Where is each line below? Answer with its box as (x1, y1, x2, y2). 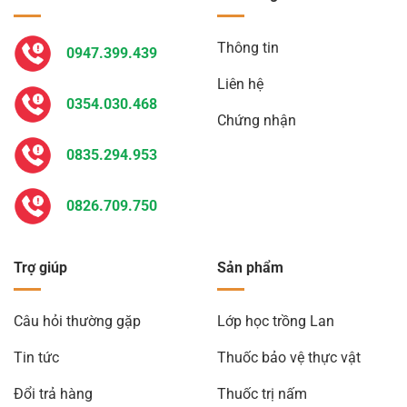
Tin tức (14, 348, 59, 366)
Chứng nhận (217, 111, 296, 129)
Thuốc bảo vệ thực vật (217, 348, 361, 366)
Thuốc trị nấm (217, 384, 307, 402)
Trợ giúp (14, 259, 67, 277)
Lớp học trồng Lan (217, 312, 334, 330)
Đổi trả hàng (14, 384, 93, 402)
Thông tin (217, 38, 279, 56)
